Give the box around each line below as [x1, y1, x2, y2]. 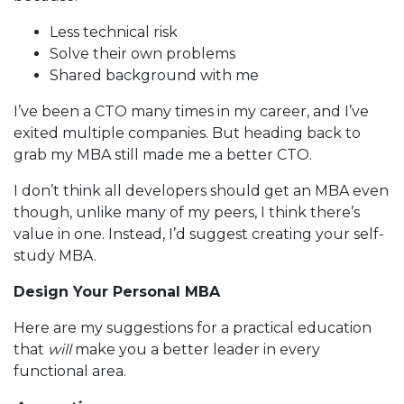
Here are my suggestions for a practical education [14, 318, 372, 336]
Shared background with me [50, 66, 259, 84]
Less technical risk [50, 23, 178, 41]
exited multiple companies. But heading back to [14, 124, 361, 142]
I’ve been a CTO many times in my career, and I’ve [14, 102, 369, 120]
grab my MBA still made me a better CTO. [14, 145, 312, 163]
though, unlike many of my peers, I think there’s [14, 203, 360, 221]
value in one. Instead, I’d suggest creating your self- [14, 225, 384, 243]
